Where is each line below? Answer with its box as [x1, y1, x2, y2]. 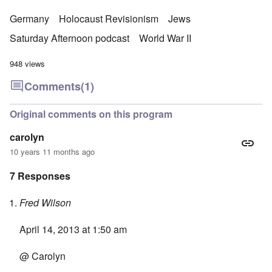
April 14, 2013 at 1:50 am [19, 222, 127, 237]
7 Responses [10, 169, 70, 183]
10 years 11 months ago [10, 146, 95, 158]
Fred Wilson [19, 195, 71, 210]
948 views [10, 58, 45, 70]
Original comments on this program [10, 107, 172, 121]
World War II [139, 31, 191, 46]
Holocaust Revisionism [59, 12, 158, 26]
